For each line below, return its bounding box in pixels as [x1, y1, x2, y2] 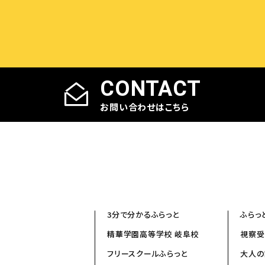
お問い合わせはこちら [100, 100, 189, 113]
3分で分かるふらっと [107, 208, 179, 220]
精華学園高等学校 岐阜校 [107, 228, 199, 240]
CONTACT [100, 76, 201, 101]
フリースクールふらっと [107, 247, 188, 259]
